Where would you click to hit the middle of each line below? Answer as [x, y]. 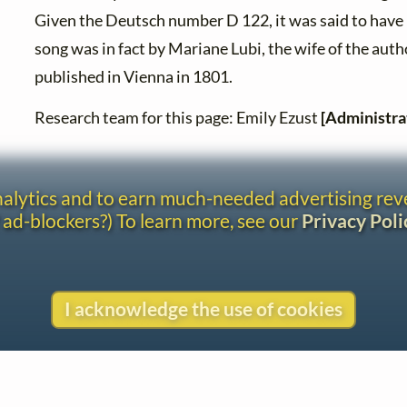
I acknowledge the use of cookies [203, 309]
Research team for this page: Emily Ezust [178, 117]
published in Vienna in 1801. [134, 77]
